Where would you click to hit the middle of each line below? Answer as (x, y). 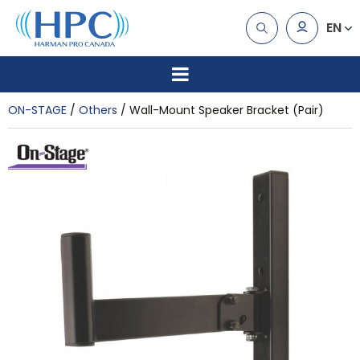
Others (98, 110)
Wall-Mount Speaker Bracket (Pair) (227, 110)
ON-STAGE (37, 110)
